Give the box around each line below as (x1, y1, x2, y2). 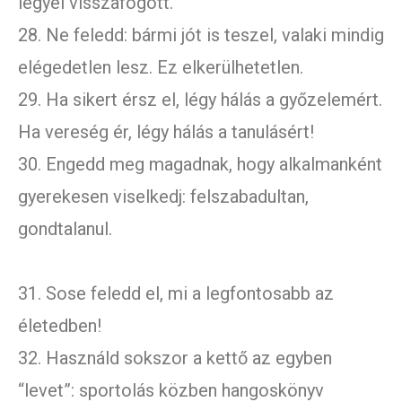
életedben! (18, 315, 101, 337)
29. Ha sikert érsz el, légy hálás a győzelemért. (18, 89, 382, 111)
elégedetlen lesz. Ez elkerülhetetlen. (18, 57, 303, 79)
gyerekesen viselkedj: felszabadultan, (18, 186, 309, 208)
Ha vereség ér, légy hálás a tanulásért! (18, 121, 314, 144)
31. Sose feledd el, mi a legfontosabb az (18, 283, 334, 305)
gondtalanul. (18, 218, 112, 240)
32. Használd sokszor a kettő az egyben (18, 347, 332, 370)
